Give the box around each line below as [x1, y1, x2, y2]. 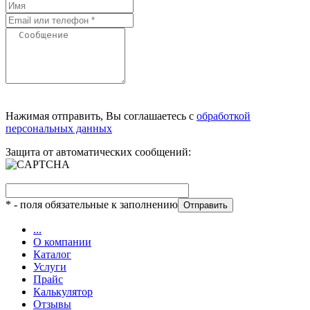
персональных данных [6, 122, 112, 134]
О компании [33, 235, 91, 248]
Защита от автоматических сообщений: [6, 145, 191, 158]
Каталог [33, 248, 71, 260]
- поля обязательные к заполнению [11, 198, 178, 210]
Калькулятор [33, 285, 93, 298]
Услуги [33, 260, 66, 273]
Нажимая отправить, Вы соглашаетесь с [6, 109, 197, 122]
